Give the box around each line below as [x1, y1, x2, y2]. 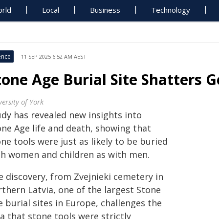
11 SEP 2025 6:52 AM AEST [21, 53, 87, 60]
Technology [151, 5, 191, 15]
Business [90, 5, 121, 15]
